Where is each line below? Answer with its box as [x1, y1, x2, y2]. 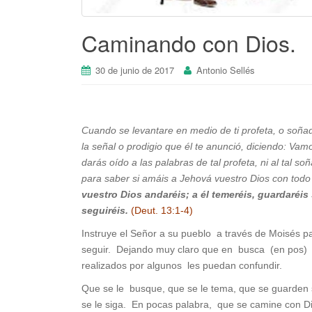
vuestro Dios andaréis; [81, 189, 189, 201]
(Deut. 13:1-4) [131, 205, 193, 217]
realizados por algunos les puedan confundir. [81, 260, 282, 272]
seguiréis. [81, 205, 128, 217]
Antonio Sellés [196, 63, 255, 77]
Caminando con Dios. [81, 26, 296, 59]
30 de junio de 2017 [95, 63, 174, 77]
